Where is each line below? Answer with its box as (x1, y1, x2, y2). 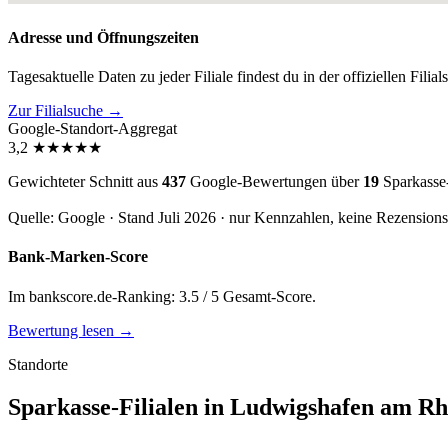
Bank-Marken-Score (8, 248, 148, 266)
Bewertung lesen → (8, 321, 134, 339)
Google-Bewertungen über (186, 173, 363, 191)
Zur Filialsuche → (8, 102, 123, 120)
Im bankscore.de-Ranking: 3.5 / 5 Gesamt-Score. (8, 287, 316, 305)
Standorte (8, 355, 68, 373)
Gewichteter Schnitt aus (8, 173, 162, 191)
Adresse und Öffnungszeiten (8, 28, 199, 46)
